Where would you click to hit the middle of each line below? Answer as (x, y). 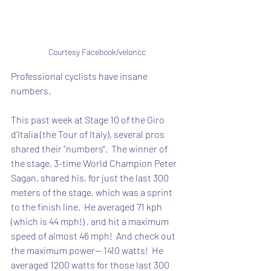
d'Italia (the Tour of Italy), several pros (89, 134)
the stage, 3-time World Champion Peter (95, 163)
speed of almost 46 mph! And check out (94, 236)
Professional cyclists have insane (80, 76)
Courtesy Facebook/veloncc (97, 52)
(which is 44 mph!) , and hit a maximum (91, 221)
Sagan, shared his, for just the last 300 (91, 178)
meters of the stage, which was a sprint (93, 192)
